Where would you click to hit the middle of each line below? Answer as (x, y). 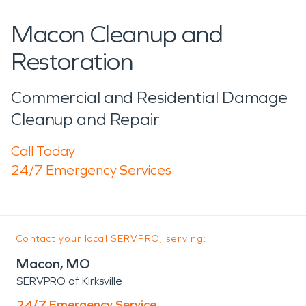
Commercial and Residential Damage (150, 97)
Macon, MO (53, 263)
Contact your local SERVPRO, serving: (112, 238)
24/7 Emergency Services (91, 170)
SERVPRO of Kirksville (69, 281)
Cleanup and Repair (85, 119)
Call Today (43, 151)
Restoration (72, 61)
